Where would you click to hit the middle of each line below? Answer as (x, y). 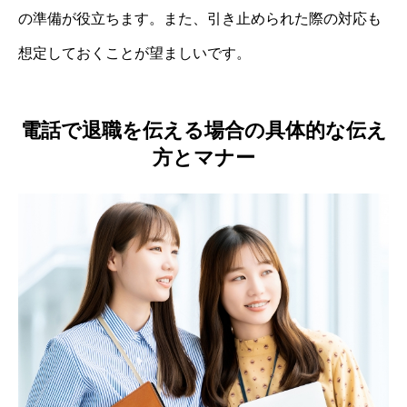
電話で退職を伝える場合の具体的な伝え (203, 130)
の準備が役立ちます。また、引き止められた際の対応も (200, 19)
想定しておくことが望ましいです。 (134, 54)
